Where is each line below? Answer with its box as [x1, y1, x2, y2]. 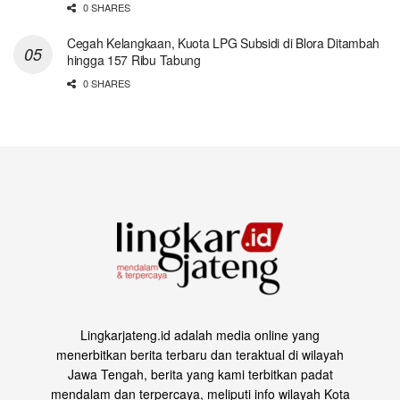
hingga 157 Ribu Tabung [67, 50, 201, 69]
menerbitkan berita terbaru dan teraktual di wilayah [56, 345, 344, 363]
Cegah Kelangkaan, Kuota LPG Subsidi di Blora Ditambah [67, 33, 380, 52]
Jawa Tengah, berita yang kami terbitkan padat [67, 364, 333, 383]
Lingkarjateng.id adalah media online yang [80, 325, 320, 344]
